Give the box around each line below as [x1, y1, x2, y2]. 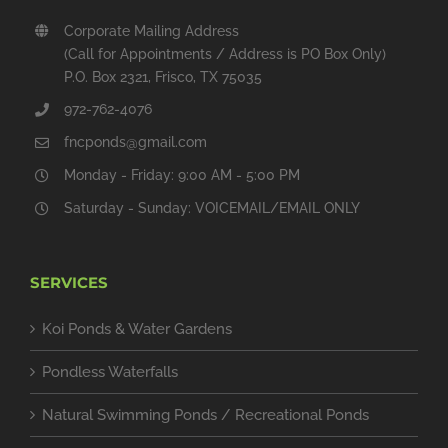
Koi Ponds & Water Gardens [42, 319, 232, 338]
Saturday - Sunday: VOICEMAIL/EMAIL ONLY [63, 199, 360, 216]
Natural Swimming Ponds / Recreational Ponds [42, 405, 369, 424]
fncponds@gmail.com [63, 134, 207, 151]
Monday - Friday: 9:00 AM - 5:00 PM [63, 166, 300, 183]
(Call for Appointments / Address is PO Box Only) [63, 45, 386, 62]
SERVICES [30, 272, 108, 292]
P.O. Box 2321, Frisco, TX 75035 [63, 68, 262, 85]
